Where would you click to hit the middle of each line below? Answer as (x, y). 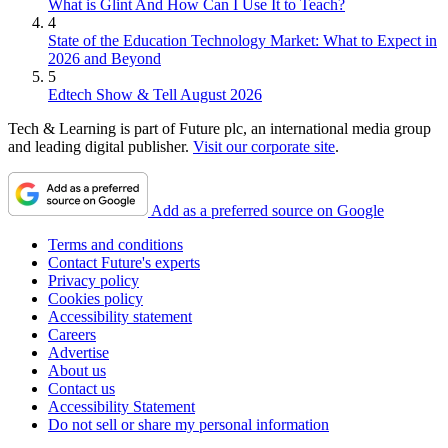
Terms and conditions (115, 245)
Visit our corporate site (264, 147)
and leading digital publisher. (100, 147)
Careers (72, 335)
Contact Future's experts (124, 263)
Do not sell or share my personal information (188, 425)
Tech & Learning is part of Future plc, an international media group (219, 129)
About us (77, 371)
